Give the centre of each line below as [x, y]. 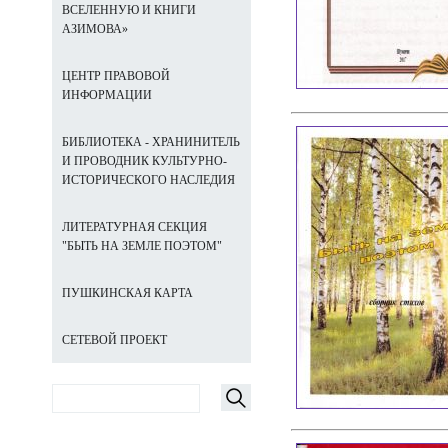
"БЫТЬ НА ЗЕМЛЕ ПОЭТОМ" [142, 246]
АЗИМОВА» [95, 29]
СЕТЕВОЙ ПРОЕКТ [114, 340]
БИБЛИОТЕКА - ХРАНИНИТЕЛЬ [151, 142]
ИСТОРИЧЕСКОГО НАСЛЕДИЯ [148, 180]
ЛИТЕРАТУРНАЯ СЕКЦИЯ [134, 227]
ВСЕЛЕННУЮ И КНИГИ [129, 10]
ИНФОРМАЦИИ [107, 95]
